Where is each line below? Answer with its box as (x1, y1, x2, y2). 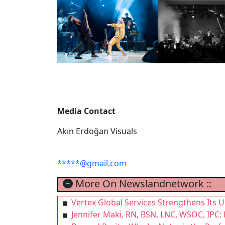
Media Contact (57, 105, 116, 117)
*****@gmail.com (57, 158, 127, 169)
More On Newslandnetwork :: (73, 177, 211, 190)
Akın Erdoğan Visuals (57, 126, 137, 137)
